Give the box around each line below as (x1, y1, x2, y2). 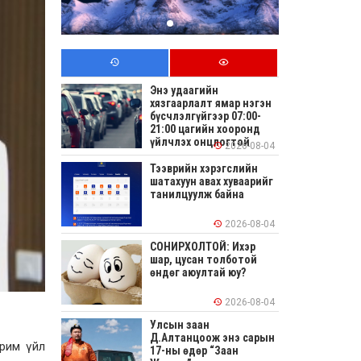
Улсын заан (150, 318, 210, 332)
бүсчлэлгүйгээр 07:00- (150, 110, 261, 123)
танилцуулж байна (150, 188, 244, 201)
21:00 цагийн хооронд (150, 122, 260, 136)
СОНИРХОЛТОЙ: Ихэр (150, 240, 255, 254)
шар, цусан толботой (150, 253, 257, 267)
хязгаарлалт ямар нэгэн (150, 97, 272, 110)
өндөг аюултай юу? (150, 266, 246, 280)
